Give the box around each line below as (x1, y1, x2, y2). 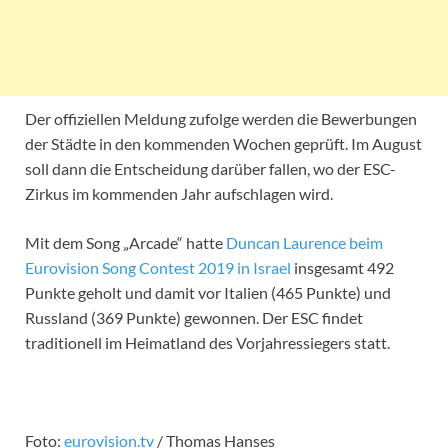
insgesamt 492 (291, 257, 394, 277)
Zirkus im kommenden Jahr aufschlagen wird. (25, 183, 333, 203)
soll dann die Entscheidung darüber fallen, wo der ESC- (25, 158, 396, 178)
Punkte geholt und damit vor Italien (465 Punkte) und (25, 282, 391, 302)
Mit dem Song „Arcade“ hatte (25, 232, 226, 252)
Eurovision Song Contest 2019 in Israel (25, 257, 291, 277)
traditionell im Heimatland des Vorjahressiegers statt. (25, 332, 390, 352)
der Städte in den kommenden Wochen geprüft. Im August (25, 133, 422, 153)
